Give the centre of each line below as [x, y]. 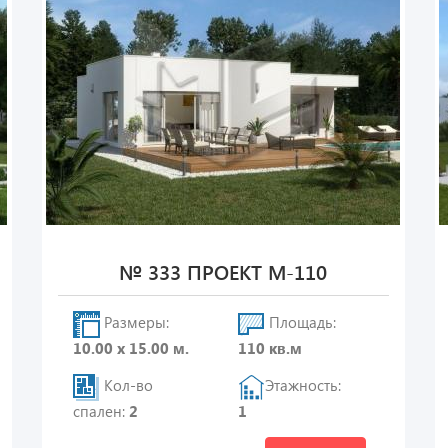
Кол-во [126, 385]
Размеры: [134, 322]
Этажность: [303, 385]
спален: [100, 411]
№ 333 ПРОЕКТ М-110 [223, 271]
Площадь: [301, 322]
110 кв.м [270, 348]
